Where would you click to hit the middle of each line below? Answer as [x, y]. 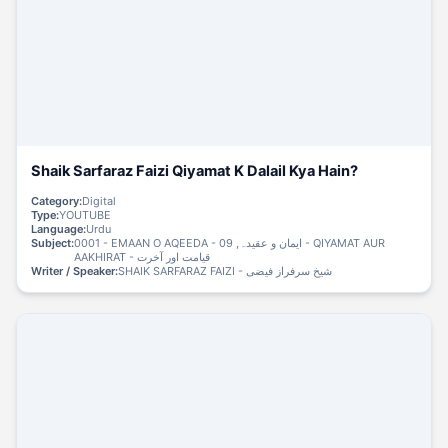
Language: [59, 228]
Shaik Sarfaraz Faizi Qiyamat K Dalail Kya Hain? [195, 170]
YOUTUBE [85, 214]
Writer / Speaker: [75, 270]
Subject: [53, 242]
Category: [57, 200]
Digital [99, 200]
